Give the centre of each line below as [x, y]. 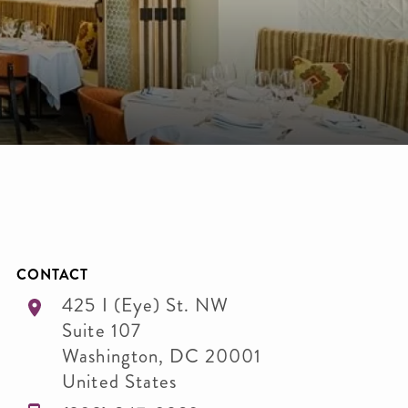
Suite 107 [102, 331]
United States [119, 382]
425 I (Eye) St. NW [146, 305]
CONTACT [52, 275]
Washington [110, 356]
